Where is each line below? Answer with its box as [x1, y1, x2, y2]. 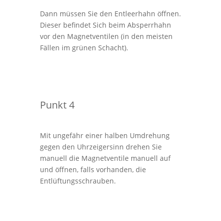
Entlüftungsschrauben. [39, 176, 116, 185]
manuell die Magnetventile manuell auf [39, 153, 171, 163]
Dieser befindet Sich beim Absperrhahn [39, 20, 171, 30]
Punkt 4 [39, 98, 74, 111]
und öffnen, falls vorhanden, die [39, 164, 146, 174]
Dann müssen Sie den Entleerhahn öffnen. [39, 8, 181, 18]
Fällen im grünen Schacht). [39, 42, 128, 52]
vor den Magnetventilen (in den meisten [39, 31, 173, 41]
